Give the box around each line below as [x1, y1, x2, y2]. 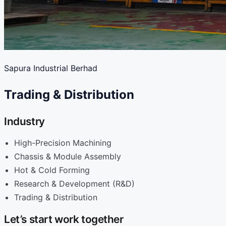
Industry [4, 115, 45, 128]
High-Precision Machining [14, 137, 111, 148]
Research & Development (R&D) [14, 178, 135, 189]
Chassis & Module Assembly [14, 151, 121, 161]
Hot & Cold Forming [14, 164, 90, 175]
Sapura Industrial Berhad [4, 63, 97, 73]
